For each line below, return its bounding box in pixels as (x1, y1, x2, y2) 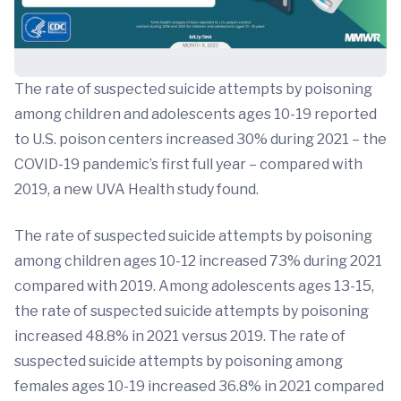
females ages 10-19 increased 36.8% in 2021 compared (14, 378, 384, 396)
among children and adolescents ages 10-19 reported (14, 106, 377, 124)
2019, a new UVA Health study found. (14, 181, 259, 199)
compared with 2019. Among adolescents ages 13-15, (14, 277, 374, 295)
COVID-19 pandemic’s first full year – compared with (14, 156, 363, 174)
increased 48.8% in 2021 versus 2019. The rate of (14, 328, 346, 346)
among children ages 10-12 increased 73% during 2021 (14, 252, 382, 270)
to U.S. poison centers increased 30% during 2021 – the (14, 131, 387, 149)
